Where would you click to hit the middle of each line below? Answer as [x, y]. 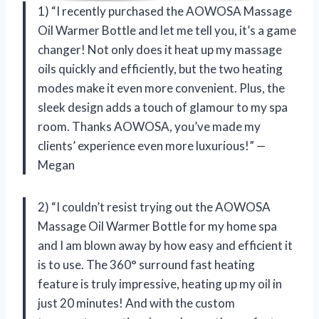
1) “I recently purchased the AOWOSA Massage [165, 11]
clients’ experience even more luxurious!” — [152, 145]
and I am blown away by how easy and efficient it [165, 245]
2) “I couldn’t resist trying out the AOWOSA [154, 206]
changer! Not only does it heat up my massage [160, 49]
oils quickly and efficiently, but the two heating [160, 68]
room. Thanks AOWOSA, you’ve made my [149, 126]
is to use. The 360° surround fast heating [146, 264]
